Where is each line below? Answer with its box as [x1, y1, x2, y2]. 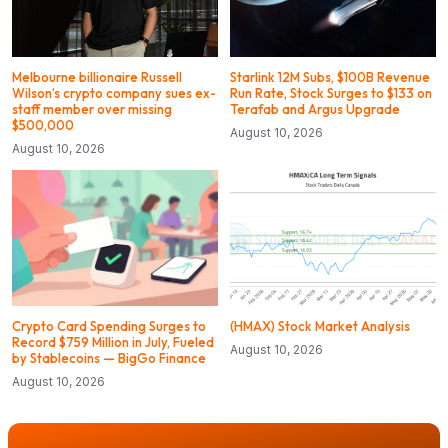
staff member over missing [12, 101, 172, 118]
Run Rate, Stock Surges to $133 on [230, 85, 432, 102]
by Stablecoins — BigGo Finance [12, 350, 206, 367]
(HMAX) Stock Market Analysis [230, 318, 410, 335]
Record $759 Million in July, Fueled [12, 334, 214, 351]
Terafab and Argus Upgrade [230, 101, 400, 118]
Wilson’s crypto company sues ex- [12, 85, 216, 102]
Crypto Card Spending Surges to [12, 318, 206, 335]
